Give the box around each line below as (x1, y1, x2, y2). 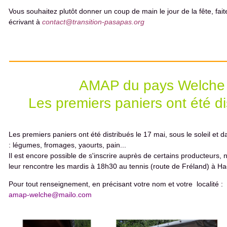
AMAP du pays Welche (79, 78, 225, 93)
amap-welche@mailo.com (9, 191, 92, 199)
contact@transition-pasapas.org (42, 18, 144, 26)
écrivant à (9, 18, 42, 26)
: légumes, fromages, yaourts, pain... (9, 141, 126, 149)
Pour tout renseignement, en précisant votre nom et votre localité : (9, 180, 223, 188)
